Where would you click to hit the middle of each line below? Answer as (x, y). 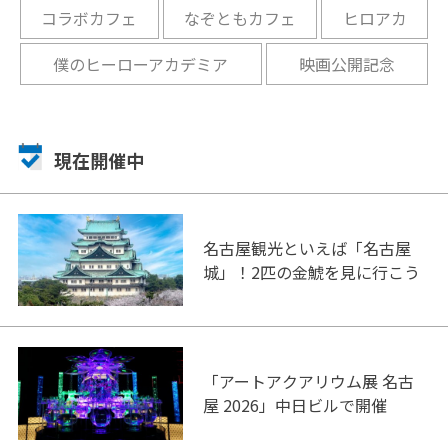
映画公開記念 (346, 63)
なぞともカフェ (240, 17)
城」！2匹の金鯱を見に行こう (311, 271)
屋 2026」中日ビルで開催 (294, 405)
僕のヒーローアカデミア (141, 63)
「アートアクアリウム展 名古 (308, 381)
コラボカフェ (89, 17)
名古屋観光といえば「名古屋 (306, 247)
